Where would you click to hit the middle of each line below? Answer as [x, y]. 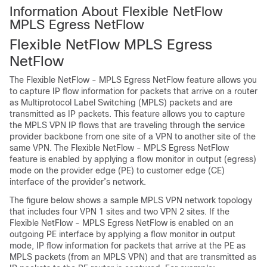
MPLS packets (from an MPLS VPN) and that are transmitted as [133, 257]
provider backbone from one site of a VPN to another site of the [133, 136]
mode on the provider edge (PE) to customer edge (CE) [117, 170]
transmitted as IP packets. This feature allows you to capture [127, 114]
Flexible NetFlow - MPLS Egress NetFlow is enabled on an [122, 223]
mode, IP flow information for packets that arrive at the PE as [128, 246]
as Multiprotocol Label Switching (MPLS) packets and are [121, 103]
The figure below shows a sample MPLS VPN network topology [131, 200]
